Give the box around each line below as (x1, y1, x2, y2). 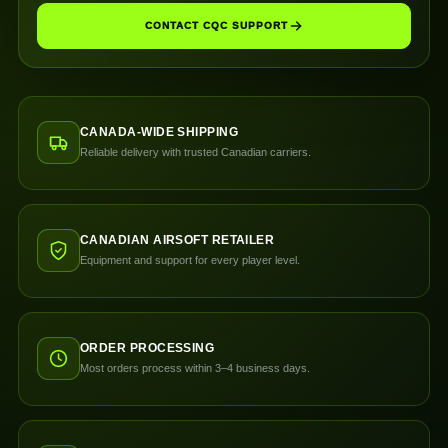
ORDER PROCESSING (80, 341, 215, 356)
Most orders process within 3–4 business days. (80, 362, 310, 375)
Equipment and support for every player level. (80, 254, 300, 267)
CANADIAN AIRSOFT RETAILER (80, 233, 275, 248)
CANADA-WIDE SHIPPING (80, 125, 238, 140)
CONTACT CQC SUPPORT (144, 19, 288, 31)
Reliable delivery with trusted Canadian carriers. (80, 146, 311, 159)
